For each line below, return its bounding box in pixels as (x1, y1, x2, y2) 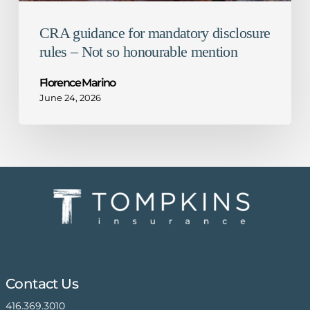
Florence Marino (39, 75, 116, 89)
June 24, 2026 (39, 91, 101, 103)
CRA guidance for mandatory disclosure (39, 24, 271, 42)
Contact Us (5, 275, 78, 293)
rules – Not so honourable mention (39, 42, 238, 60)
